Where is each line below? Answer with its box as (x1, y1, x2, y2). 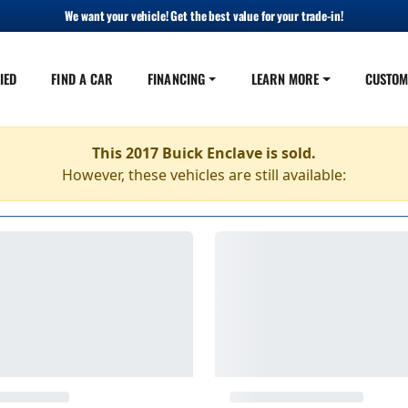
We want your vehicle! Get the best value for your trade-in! (65, 6, 343, 25)
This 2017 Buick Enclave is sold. (92, 143, 316, 163)
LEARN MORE (250, 68, 320, 88)
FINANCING (148, 68, 205, 88)
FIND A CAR (51, 68, 114, 88)
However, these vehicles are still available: (62, 165, 346, 185)
